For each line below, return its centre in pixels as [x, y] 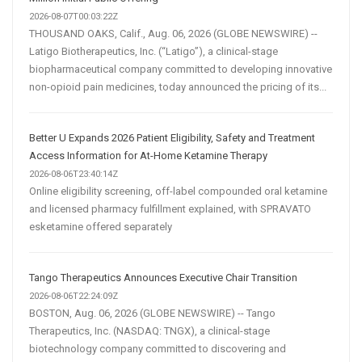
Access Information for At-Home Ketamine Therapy [148, 156]
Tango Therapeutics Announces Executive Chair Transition [163, 278]
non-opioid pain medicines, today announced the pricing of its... [178, 87]
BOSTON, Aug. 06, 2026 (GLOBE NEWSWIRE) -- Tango [152, 314]
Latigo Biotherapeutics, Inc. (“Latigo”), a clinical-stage [154, 52]
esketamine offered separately [101, 227]
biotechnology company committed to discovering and [158, 349]
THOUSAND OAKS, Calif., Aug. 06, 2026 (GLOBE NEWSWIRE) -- [173, 34]
